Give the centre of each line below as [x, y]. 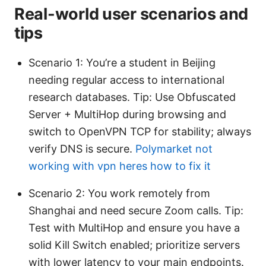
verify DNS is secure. [82, 148]
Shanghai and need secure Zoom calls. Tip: [136, 210]
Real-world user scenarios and [132, 14]
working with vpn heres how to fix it [120, 166]
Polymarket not [174, 148]
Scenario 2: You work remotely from [119, 193]
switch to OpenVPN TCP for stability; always [140, 131]
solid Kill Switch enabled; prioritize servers [134, 245]
